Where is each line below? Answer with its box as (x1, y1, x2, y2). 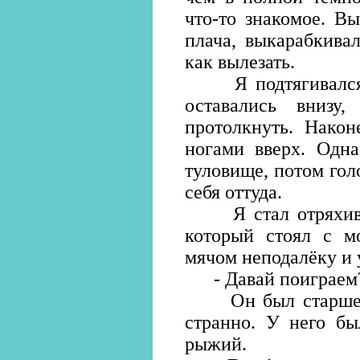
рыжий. (185, 333, 247, 354)
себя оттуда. (185, 182, 282, 202)
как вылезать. (185, 51, 295, 72)
